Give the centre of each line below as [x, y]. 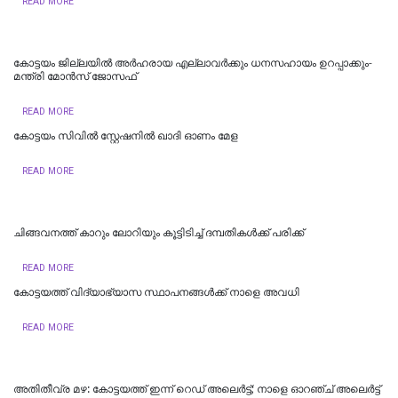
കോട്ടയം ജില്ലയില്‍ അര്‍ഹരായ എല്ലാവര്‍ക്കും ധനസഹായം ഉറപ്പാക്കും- [193, 63]
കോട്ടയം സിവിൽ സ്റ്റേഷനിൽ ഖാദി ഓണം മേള [126, 135]
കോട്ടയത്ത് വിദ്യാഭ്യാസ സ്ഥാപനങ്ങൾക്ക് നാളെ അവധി [156, 292]
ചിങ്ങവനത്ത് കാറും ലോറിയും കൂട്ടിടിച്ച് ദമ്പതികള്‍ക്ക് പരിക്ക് [159, 232]
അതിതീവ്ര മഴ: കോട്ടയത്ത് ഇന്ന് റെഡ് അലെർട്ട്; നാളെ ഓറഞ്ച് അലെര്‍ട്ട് [197, 389]
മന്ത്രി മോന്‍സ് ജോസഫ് [75, 76]
